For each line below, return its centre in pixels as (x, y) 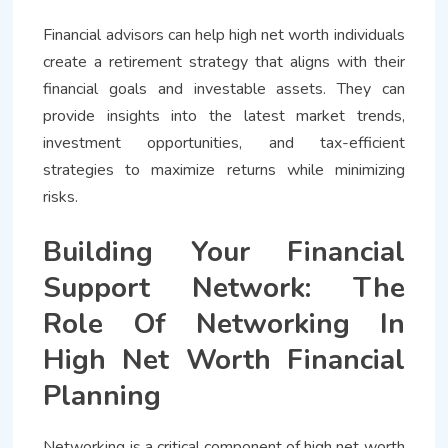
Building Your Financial (224, 251)
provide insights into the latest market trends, (224, 115)
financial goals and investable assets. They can (224, 88)
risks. (61, 196)
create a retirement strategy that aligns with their (224, 61)
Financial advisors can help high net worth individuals (224, 34)
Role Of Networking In (224, 323)
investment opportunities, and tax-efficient (224, 142)
